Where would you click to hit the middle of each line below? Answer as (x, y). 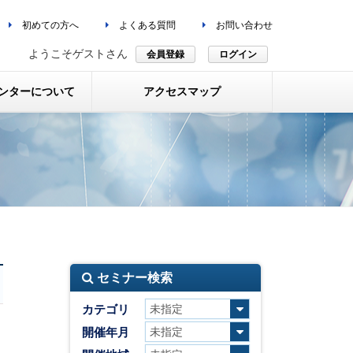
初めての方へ (49, 25)
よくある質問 (146, 25)
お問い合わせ (243, 25)
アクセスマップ (182, 91)
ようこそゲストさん (78, 54)
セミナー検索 (133, 278)
